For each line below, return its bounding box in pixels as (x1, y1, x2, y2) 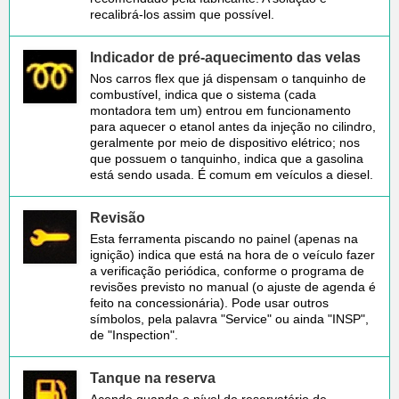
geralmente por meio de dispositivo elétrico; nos (90, 134, 360, 150)
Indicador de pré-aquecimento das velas (90, 49, 361, 65)
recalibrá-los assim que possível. (90, 6, 274, 21)
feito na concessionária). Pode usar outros (90, 295, 329, 310)
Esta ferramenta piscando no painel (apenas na (90, 231, 358, 246)
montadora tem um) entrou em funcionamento (90, 102, 351, 118)
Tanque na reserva (90, 370, 216, 386)
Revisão (90, 209, 145, 225)
